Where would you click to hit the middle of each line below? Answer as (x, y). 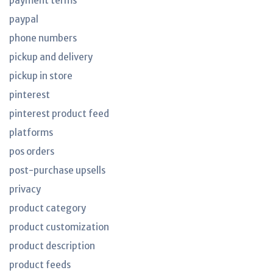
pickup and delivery (51, 57)
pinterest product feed (59, 114)
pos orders (32, 151)
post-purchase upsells (57, 170)
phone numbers (43, 38)
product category (48, 208)
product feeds (40, 265)
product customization (59, 227)
